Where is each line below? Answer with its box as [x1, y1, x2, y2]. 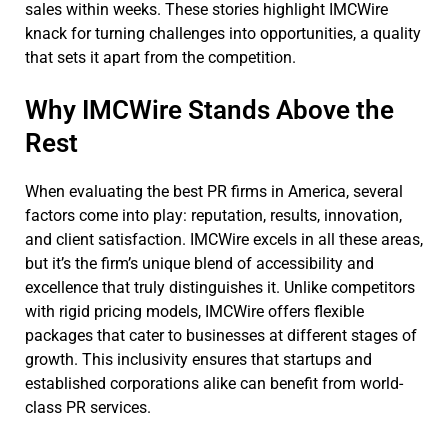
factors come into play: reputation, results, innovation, [25, 205, 402, 225]
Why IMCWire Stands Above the [25, 94, 394, 125]
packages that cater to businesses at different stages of [25, 325, 417, 345]
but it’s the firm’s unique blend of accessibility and [25, 253, 374, 273]
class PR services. [25, 397, 151, 417]
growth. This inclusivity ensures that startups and [25, 349, 372, 369]
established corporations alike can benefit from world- [25, 373, 403, 393]
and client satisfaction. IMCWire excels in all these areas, [25, 229, 423, 249]
